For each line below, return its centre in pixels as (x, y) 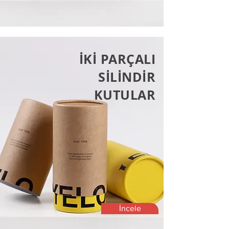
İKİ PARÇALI (117, 59)
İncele (130, 208)
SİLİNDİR (127, 77)
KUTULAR (124, 95)
